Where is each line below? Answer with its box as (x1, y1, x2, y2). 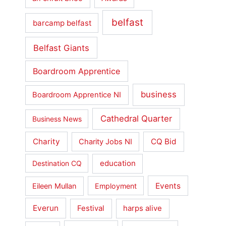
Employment (94, 181, 137, 190)
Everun (32, 203, 59, 213)
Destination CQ (32, 159, 82, 168)
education (99, 158, 136, 168)
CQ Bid (150, 137, 177, 147)
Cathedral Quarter (100, 114, 173, 124)
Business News (32, 115, 82, 124)
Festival (77, 204, 105, 213)
